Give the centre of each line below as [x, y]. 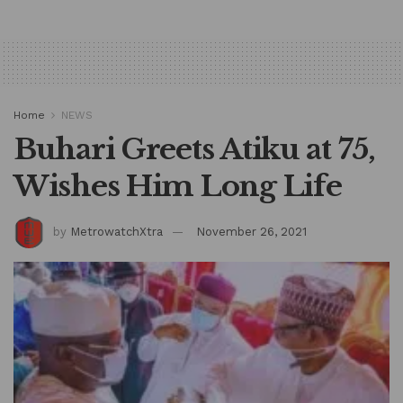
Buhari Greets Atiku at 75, [194, 150]
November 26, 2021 [251, 231]
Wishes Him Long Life [178, 187]
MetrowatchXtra [116, 231]
